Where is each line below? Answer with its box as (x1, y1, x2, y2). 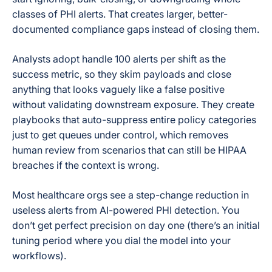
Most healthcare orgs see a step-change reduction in (12, 189, 249, 201)
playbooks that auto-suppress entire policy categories (12, 114, 256, 126)
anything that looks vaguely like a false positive (12, 83, 225, 95)
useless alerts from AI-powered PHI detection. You (12, 204, 239, 216)
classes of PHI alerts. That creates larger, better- (12, 8, 228, 20)
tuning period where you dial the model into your (12, 234, 231, 246)
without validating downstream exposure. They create (12, 98, 254, 110)
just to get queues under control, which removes (12, 129, 228, 141)
